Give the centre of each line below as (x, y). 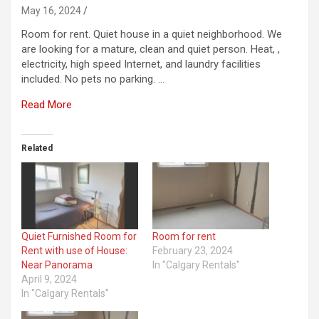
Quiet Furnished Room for (79, 236)
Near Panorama (57, 265)
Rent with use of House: (74, 250)
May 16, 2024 (51, 10)
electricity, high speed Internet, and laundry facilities (141, 64)
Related (37, 148)
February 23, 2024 (193, 250)
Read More (47, 104)
